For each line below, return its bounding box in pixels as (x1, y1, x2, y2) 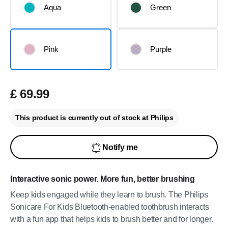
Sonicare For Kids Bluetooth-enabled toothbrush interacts (10, 203, 209, 211)
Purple (150, 45, 172, 53)
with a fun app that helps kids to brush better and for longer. (10, 215, 213, 223)
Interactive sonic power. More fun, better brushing (10, 175, 195, 183)
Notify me (102, 143, 138, 152)
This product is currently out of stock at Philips (15, 113, 174, 122)
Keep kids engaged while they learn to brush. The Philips (10, 190, 208, 199)
